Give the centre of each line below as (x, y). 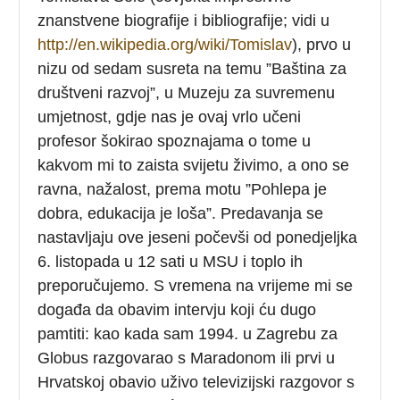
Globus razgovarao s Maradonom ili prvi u (187, 358)
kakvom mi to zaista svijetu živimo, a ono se (194, 165)
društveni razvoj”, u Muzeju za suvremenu (187, 92)
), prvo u (322, 44)
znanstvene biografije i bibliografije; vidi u (184, 20)
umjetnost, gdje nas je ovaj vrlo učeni (170, 117)
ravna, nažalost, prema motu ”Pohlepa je (183, 189)
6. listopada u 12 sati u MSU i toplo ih (171, 261)
